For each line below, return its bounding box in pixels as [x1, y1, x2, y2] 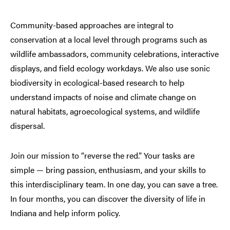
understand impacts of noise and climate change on [10, 91, 196, 103]
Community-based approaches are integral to [10, 19, 174, 31]
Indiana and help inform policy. [10, 207, 120, 219]
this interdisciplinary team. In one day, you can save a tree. [10, 178, 218, 190]
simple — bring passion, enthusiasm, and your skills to [10, 164, 206, 176]
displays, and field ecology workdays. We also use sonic [10, 62, 210, 74]
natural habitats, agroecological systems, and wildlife [10, 105, 200, 118]
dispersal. [10, 120, 45, 132]
